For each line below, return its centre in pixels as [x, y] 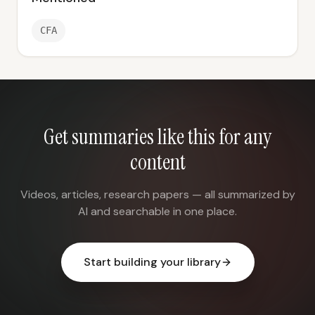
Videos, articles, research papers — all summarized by [157, 194]
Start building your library [152, 262]
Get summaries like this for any [157, 137]
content [157, 162]
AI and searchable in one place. [157, 211]
